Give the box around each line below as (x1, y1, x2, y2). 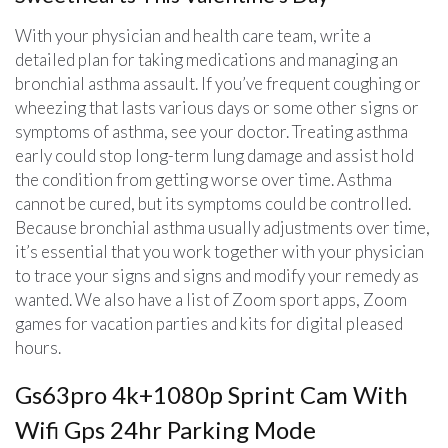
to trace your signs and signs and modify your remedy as (15, 264, 419, 286)
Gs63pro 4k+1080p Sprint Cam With (15, 379, 408, 409)
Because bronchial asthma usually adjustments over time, (15, 216, 430, 238)
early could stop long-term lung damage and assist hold (15, 144, 414, 166)
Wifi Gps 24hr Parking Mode (15, 414, 316, 444)
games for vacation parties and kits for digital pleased (15, 312, 403, 334)
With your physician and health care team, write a (15, 24, 371, 46)
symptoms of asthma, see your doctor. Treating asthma (15, 120, 408, 142)
